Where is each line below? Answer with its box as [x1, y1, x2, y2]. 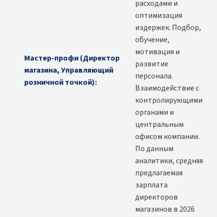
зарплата [135, 180, 168, 191]
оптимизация [135, 10, 182, 21]
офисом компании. [135, 131, 200, 142]
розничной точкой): [24, 77, 97, 88]
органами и [135, 107, 174, 118]
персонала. [135, 71, 173, 82]
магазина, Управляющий [24, 64, 113, 76]
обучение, [135, 34, 170, 46]
